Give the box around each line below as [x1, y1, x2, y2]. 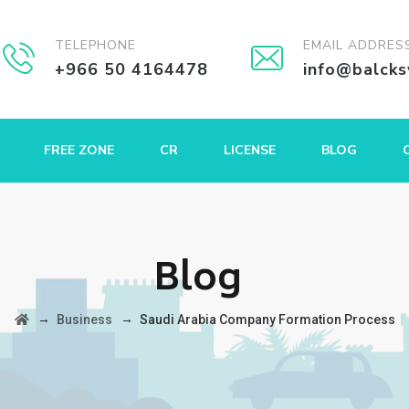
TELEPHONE [55, 37, 136, 54]
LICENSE [224, 142, 276, 159]
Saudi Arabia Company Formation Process [139, 312, 395, 327]
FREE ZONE [44, 142, 114, 159]
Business [56, 312, 112, 327]
